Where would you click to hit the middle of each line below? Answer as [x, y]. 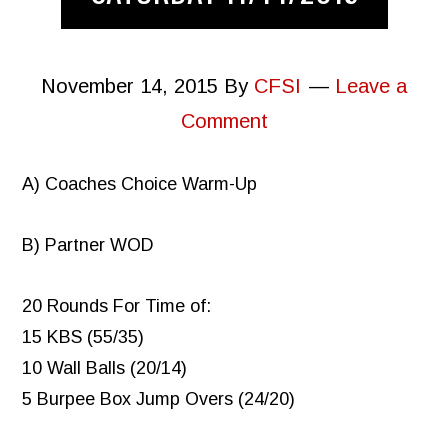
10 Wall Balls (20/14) [105, 368]
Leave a [371, 86]
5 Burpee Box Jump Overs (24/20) [159, 399]
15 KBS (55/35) [83, 337]
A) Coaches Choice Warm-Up [140, 184]
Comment [224, 121]
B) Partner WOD [88, 245]
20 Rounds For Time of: [117, 306]
